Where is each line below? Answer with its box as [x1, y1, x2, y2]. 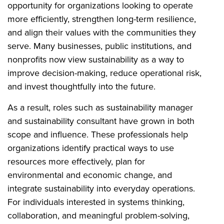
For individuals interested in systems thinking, [7, 195, 184, 208]
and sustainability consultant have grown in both [7, 114, 194, 127]
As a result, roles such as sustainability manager [7, 100, 193, 114]
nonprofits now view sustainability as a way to [7, 52, 184, 66]
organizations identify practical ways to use [7, 141, 174, 154]
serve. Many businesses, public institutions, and [7, 39, 191, 52]
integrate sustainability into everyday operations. [7, 181, 195, 195]
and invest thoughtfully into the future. [7, 79, 158, 93]
